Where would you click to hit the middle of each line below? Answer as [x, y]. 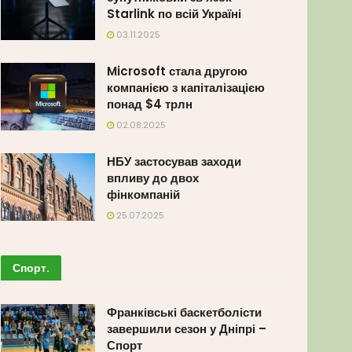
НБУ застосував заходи [174, 161]
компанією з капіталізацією [186, 87]
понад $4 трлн [150, 104]
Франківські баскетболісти [184, 312]
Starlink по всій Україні [174, 13]
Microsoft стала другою [177, 71]
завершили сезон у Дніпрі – [187, 328]
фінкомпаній [143, 194]
